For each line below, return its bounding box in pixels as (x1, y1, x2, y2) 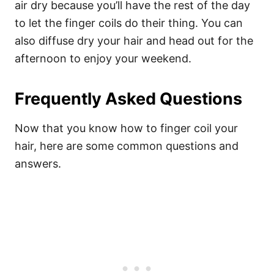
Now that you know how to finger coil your (15, 122, 238, 135)
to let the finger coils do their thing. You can (15, 17, 243, 29)
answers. (15, 157, 61, 170)
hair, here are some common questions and (15, 139, 239, 152)
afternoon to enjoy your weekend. (15, 52, 194, 65)
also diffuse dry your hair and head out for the (15, 34, 253, 47)
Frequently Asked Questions (15, 89, 242, 109)
